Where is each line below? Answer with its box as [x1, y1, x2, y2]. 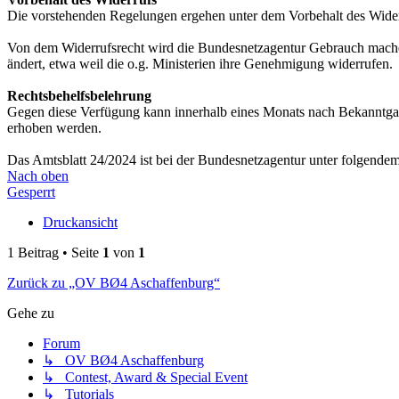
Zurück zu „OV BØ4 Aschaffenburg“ [7, 275, 220, 291]
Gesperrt [7, 184, 55, 200]
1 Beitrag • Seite [7, 245, 102, 261]
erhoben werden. [7, 120, 102, 136]
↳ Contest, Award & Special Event [43, 370, 248, 386]
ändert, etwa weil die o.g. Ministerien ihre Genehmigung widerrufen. [7, 56, 393, 72]
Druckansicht [43, 215, 118, 231]
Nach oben [7, 168, 69, 184]
